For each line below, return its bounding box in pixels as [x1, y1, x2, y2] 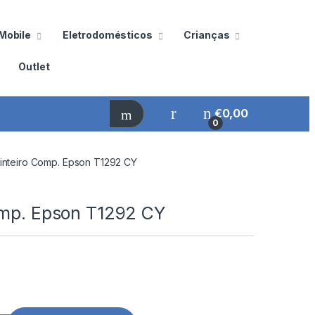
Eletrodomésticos [62, 28, 153, 41]
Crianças [184, 28, 230, 41]
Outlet [18, 60, 50, 72]
